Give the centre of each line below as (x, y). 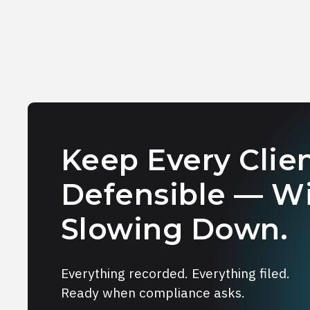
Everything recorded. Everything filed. (175, 273)
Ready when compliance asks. (153, 292)
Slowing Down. (174, 229)
